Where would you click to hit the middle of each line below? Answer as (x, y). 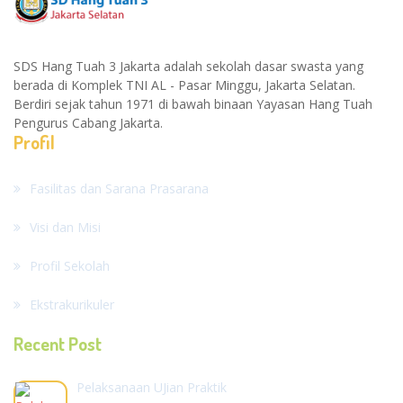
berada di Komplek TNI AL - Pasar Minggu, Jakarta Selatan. (184, 85)
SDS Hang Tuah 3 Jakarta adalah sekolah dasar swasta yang (188, 66)
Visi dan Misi (65, 227)
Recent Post (58, 343)
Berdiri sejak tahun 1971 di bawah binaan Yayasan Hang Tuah (193, 103)
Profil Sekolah (70, 265)
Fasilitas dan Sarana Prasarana (119, 188)
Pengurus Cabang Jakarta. (88, 122)
